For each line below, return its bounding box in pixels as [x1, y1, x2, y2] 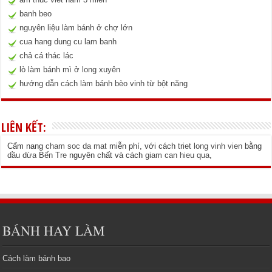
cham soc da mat [46, 141, 107, 151]
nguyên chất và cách [67, 150, 146, 160]
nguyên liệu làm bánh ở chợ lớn [19, 22, 133, 32]
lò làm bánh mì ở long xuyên [19, 64, 121, 74]
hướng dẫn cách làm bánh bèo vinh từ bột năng [19, 78, 188, 88]
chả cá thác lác [19, 50, 74, 60]
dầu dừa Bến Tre [7, 150, 67, 160]
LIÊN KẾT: [1, 118, 47, 135]
